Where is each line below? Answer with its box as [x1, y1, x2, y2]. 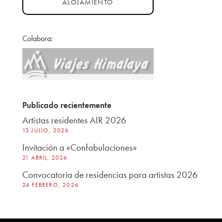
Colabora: [22, 33, 53, 44]
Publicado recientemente [22, 99, 111, 111]
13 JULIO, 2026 [22, 126, 69, 134]
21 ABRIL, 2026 [22, 153, 68, 162]
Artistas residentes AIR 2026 [22, 113, 126, 126]
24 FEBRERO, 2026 [22, 180, 79, 189]
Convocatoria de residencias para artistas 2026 [22, 168, 198, 181]
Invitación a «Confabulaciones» [22, 141, 137, 154]
